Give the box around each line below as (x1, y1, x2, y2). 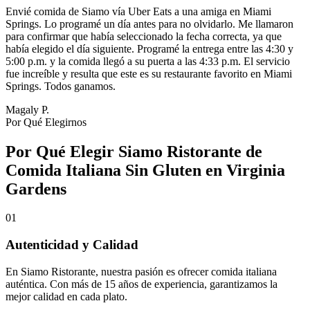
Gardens (6, 179, 66, 198)
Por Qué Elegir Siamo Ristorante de (6, 142, 262, 161)
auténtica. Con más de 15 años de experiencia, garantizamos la (6, 277, 277, 290)
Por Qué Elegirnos (6, 116, 86, 128)
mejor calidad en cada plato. (6, 290, 127, 302)
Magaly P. (6, 103, 49, 116)
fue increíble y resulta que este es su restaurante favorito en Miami (6, 67, 292, 80)
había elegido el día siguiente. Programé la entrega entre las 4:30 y (6, 42, 293, 55)
